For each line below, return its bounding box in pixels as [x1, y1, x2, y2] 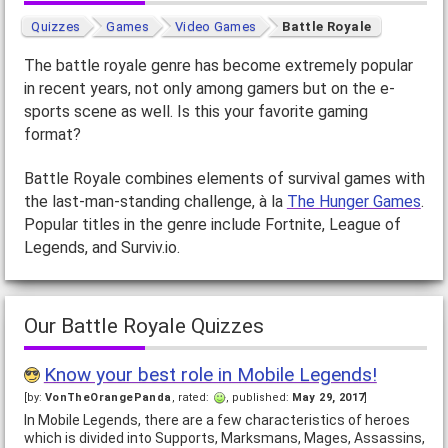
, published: [225, 391, 292, 405]
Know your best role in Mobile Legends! [43, 363, 377, 387]
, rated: [171, 391, 212, 405]
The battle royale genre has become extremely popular [23, 56, 413, 76]
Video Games [174, 19, 257, 35]
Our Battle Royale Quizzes [23, 314, 264, 339]
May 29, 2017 [291, 391, 365, 405]
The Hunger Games [286, 192, 421, 212]
